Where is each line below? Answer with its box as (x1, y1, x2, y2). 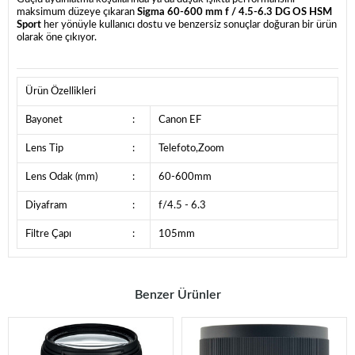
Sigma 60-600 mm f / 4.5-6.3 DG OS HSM (137, 7, 332, 18)
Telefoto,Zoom (158, 143, 225, 155)
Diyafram (25, 200, 67, 212)
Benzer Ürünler (134, 288, 221, 302)
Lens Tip (25, 143, 63, 155)
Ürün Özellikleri (25, 86, 96, 97)
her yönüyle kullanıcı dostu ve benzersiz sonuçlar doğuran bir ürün (44, 20, 337, 31)
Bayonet (25, 115, 63, 126)
